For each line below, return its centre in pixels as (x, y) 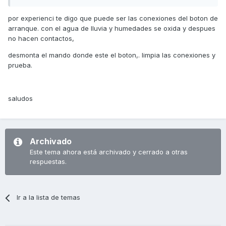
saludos (20, 98)
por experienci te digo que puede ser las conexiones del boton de (113, 18)
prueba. (20, 65)
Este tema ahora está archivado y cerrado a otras (109, 152)
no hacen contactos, (41, 38)
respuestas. (48, 161)
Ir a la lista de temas (49, 197)
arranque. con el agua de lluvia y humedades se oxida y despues (112, 28)
